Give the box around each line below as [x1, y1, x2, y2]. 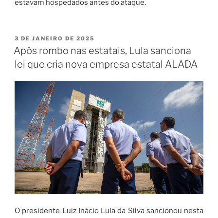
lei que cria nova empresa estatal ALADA [15, 58, 198, 71]
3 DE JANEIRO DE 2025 [15, 35, 95, 42]
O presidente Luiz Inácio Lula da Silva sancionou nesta [15, 206, 203, 216]
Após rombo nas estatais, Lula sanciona [14, 45, 191, 57]
